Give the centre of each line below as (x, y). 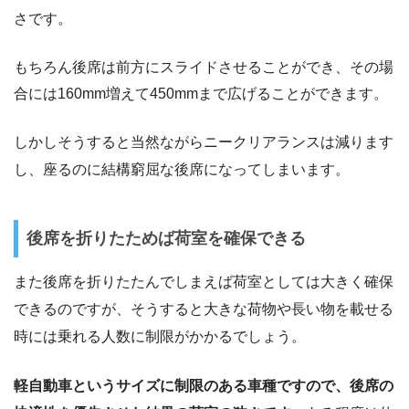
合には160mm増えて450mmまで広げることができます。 (201, 93)
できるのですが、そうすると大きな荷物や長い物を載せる (204, 309)
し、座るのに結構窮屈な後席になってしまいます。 (182, 169)
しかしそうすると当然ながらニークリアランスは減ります (204, 142)
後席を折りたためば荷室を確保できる (166, 239)
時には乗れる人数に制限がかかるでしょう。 (160, 337)
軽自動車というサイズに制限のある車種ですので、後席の (204, 386)
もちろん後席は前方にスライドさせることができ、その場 (204, 67)
